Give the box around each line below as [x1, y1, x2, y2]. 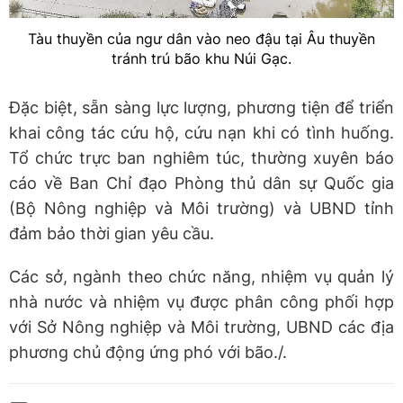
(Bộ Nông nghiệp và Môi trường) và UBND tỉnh [9, 198, 394, 218]
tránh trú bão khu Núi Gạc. [112, 49, 291, 67]
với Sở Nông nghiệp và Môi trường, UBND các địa [9, 317, 394, 336]
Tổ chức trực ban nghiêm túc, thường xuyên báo [9, 148, 394, 167]
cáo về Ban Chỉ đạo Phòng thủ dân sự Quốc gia [9, 173, 394, 193]
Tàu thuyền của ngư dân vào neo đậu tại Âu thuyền [28, 29, 375, 48]
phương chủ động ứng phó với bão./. [9, 342, 287, 362]
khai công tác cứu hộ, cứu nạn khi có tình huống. [9, 122, 394, 142]
